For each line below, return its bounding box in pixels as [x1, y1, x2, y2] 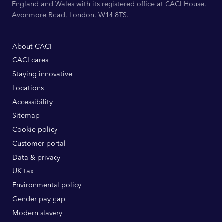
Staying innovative [12, 70, 72, 78]
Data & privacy [12, 154, 60, 161]
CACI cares [12, 56, 48, 64]
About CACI [12, 43, 52, 50]
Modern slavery [12, 209, 62, 217]
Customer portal [12, 140, 66, 147]
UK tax [12, 167, 34, 175]
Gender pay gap [12, 195, 65, 203]
